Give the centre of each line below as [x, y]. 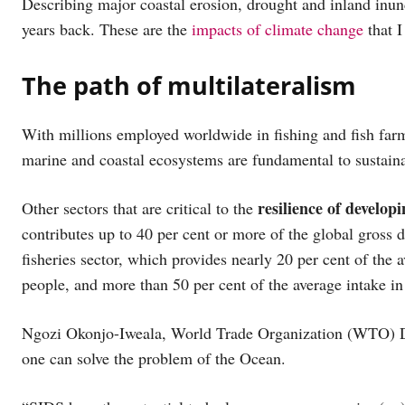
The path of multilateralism [189, 85]
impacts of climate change [278, 28]
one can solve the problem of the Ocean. [154, 358]
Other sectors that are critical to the [140, 207]
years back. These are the [107, 28]
